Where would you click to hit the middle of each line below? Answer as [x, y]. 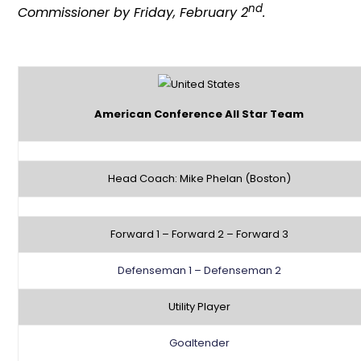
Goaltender [199, 343]
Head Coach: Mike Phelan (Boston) [199, 179]
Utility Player [199, 307]
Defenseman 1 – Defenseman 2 [199, 271]
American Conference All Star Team [199, 114]
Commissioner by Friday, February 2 [133, 12]
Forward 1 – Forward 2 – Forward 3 [199, 234]
